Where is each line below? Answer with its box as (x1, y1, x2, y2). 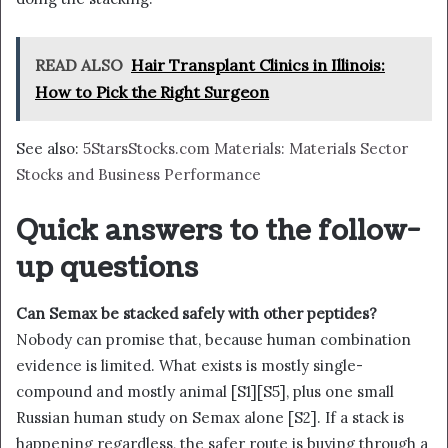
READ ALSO (35, 55, 123, 76)
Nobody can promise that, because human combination (16, 329, 411, 349)
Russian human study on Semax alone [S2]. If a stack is (16, 407, 404, 427)
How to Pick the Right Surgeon (35, 82, 269, 103)
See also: (16, 139, 83, 159)
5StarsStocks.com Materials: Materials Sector (83, 139, 408, 159)
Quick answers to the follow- (16, 212, 420, 251)
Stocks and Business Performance (16, 165, 261, 185)
